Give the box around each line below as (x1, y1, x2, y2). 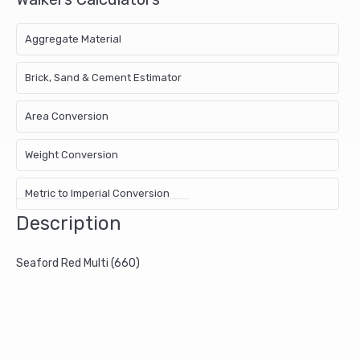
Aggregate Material (25, 33, 121, 46)
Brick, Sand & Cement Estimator (25, 72, 182, 84)
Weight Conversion (25, 149, 118, 162)
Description (16, 212, 121, 235)
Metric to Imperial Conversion (25, 187, 170, 200)
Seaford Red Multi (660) (16, 256, 140, 271)
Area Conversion (25, 110, 108, 123)
